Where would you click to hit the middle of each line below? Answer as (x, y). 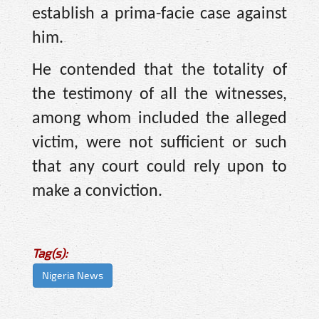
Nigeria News (73, 276)
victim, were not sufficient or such (159, 143)
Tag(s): (50, 253)
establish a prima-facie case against (159, 15)
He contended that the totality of (159, 70)
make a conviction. (97, 191)
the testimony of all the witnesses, (159, 94)
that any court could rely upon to (159, 167)
